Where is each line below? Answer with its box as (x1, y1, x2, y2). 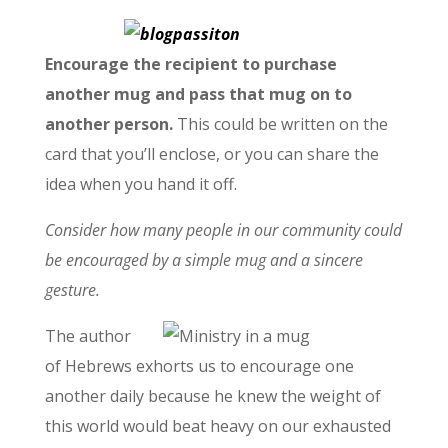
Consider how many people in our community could (44, 218, 402, 241)
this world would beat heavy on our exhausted (44, 414, 391, 437)
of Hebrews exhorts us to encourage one (44, 354, 354, 377)
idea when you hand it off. (44, 172, 237, 195)
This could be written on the (176, 112, 388, 135)
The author (44, 324, 131, 347)
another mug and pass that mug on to (44, 82, 352, 105)
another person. (44, 112, 177, 135)
